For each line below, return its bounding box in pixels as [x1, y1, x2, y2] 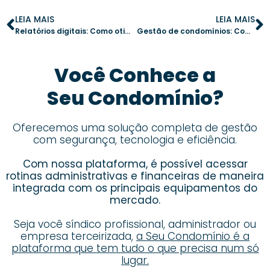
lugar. [121, 253, 149, 268]
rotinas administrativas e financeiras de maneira [6, 169, 264, 184]
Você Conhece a [54, 61, 216, 89]
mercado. [110, 193, 160, 208]
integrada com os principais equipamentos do [13, 181, 257, 196]
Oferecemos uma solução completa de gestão [13, 121, 257, 136]
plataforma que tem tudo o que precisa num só [11, 241, 259, 256]
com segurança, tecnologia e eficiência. [33, 133, 237, 148]
